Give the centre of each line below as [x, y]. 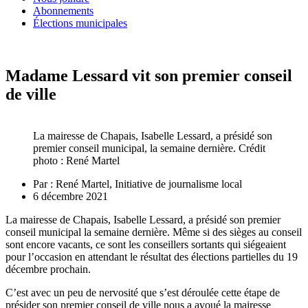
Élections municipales [80, 23]
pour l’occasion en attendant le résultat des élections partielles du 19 [152, 257]
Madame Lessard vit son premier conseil [149, 76]
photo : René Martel [76, 161]
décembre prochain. [48, 269]
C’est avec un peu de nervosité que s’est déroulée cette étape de [143, 293]
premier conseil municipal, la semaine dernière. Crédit [149, 148]
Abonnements [63, 11]
